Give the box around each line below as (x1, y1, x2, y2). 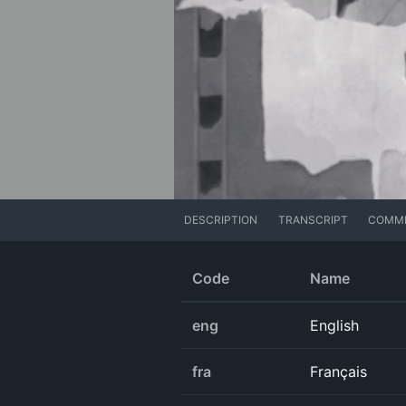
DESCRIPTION (184, 213, 258, 227)
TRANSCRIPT (277, 213, 348, 227)
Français (310, 362, 367, 382)
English (310, 316, 359, 335)
